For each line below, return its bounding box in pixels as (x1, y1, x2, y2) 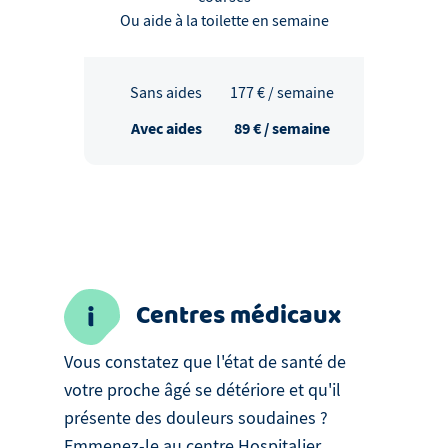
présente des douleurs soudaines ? (64, 407, 328, 431)
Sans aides (130, 83, 202, 104)
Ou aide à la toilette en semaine (119, 11, 329, 32)
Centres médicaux (136, 297, 341, 337)
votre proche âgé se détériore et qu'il (64, 379, 341, 403)
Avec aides (130, 118, 202, 140)
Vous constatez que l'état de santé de (64, 351, 346, 375)
